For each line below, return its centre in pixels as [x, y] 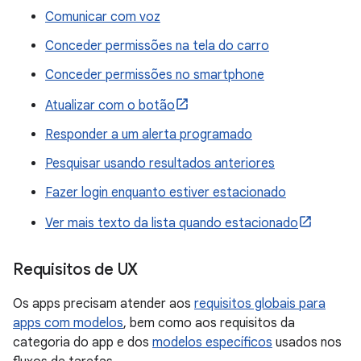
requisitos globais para [260, 304]
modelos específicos [212, 343]
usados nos [307, 343]
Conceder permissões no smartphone [155, 75]
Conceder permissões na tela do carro [157, 46]
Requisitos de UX [75, 270]
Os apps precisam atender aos [104, 304]
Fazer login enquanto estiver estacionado [166, 193]
